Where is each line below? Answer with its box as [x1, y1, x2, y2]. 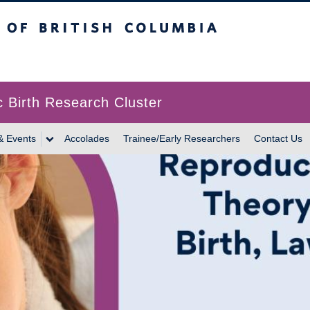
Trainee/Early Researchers [123, 133, 240, 144]
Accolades [64, 133, 109, 144]
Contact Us [254, 133, 302, 144]
